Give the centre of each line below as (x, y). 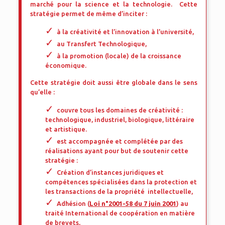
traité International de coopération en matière (120, 213)
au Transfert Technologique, (102, 44)
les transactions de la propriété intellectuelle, (119, 191)
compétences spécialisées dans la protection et (121, 182)
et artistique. (66, 129)
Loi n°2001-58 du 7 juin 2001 (133, 203)
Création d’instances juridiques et (110, 172)
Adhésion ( (73, 203)
